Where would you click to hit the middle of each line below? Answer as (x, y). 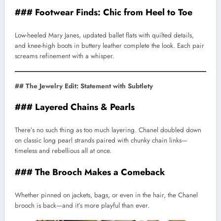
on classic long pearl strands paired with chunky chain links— (101, 141)
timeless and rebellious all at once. (63, 151)
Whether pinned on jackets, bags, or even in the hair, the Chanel (106, 195)
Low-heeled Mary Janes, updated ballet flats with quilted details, (104, 36)
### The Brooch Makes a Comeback (90, 172)
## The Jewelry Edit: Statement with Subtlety (84, 86)
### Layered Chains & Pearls (75, 107)
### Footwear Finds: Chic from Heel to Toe (104, 12)
